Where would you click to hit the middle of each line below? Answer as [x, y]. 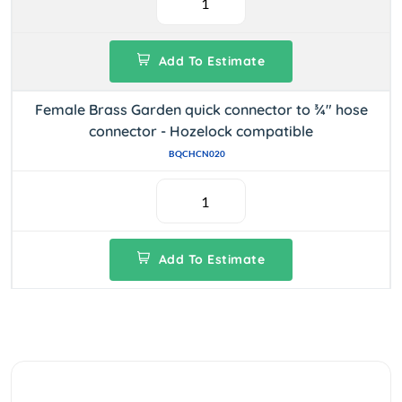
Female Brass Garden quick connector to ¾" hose [201, 109]
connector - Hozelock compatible [201, 131]
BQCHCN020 [197, 153]
